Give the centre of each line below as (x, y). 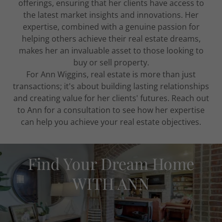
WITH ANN (111, 183)
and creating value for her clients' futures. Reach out (111, 98)
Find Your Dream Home (111, 163)
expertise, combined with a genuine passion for (111, 27)
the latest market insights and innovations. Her (111, 15)
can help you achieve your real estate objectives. (111, 122)
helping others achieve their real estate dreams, (111, 39)
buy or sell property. (111, 62)
